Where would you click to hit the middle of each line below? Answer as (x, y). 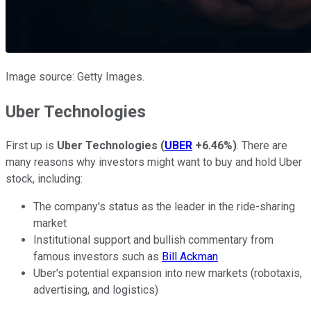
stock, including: (44, 179)
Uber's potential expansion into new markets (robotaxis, (168, 274)
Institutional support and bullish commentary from (153, 240)
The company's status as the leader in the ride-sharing (164, 207)
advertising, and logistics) (96, 290)
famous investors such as (98, 257)
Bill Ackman (190, 257)
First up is (31, 146)
